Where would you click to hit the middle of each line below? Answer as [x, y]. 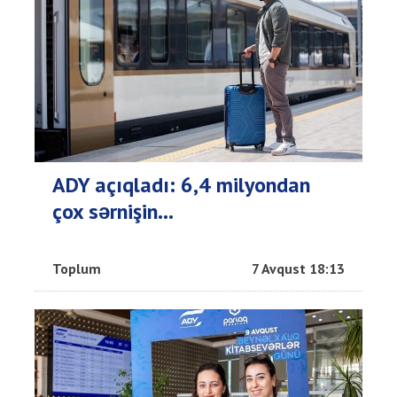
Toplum [77, 268]
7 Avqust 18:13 [298, 268]
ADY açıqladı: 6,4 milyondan [181, 184]
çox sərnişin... [113, 211]
